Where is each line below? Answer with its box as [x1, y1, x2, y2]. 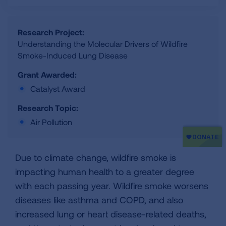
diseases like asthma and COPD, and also [15, 194, 183, 205]
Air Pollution [30, 117, 72, 127]
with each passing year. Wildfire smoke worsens [15, 180, 208, 191]
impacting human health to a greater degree [15, 166, 194, 177]
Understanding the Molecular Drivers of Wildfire [18, 39, 188, 48]
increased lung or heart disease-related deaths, [15, 208, 206, 219]
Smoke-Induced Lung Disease [18, 50, 128, 60]
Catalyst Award [30, 84, 85, 93]
